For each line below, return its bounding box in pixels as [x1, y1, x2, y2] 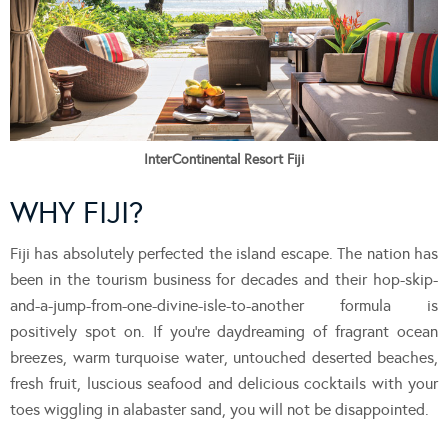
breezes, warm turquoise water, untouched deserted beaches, [10, 347, 438, 367]
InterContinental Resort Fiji [144, 150, 304, 168]
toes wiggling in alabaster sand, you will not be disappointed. [10, 399, 429, 419]
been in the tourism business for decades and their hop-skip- [10, 269, 438, 289]
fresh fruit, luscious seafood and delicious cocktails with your [10, 373, 438, 393]
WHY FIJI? [10, 194, 143, 231]
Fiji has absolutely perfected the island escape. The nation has [10, 243, 438, 263]
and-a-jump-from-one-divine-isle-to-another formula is [10, 295, 438, 315]
